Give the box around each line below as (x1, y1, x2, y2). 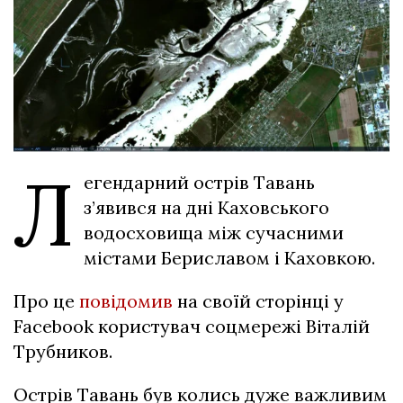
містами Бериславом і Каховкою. (84, 246, 375, 270)
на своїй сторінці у (173, 290, 344, 313)
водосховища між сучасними (84, 221, 344, 245)
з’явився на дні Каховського (84, 196, 329, 219)
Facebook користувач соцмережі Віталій (13, 315, 370, 338)
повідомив (79, 290, 173, 313)
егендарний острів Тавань (84, 171, 315, 194)
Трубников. (13, 340, 112, 363)
